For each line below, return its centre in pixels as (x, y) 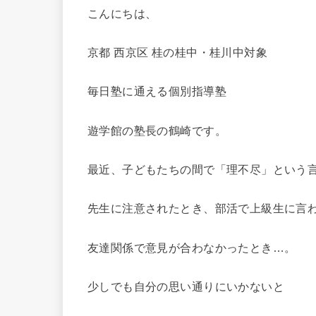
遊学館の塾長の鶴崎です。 (157, 130)
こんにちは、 (122, 13)
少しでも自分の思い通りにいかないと (186, 287)
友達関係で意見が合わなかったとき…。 (192, 247)
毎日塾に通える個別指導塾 (157, 91)
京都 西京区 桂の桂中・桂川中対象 (178, 52)
